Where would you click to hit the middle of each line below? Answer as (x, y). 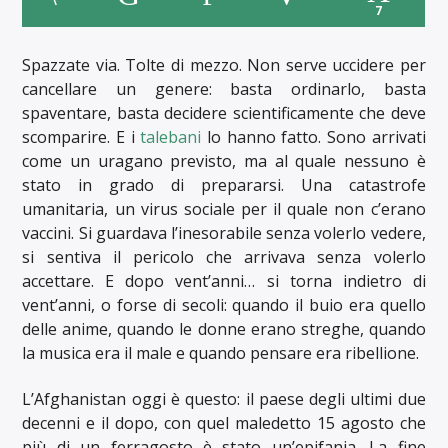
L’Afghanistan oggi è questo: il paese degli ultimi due (224, 399)
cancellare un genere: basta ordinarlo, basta (224, 88)
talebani (171, 136)
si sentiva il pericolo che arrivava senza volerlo (224, 256)
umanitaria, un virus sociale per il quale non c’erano (224, 208)
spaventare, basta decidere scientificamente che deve (224, 112)
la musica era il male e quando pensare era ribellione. (221, 352)
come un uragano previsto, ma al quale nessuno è (224, 160)
